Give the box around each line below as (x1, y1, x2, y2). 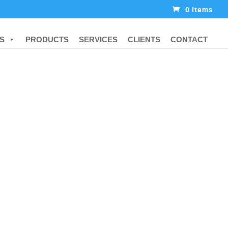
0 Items (185, 5, 213, 14)
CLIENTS (128, 35, 160, 44)
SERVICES (79, 35, 118, 44)
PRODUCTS (25, 35, 69, 44)
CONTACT (170, 35, 208, 44)
